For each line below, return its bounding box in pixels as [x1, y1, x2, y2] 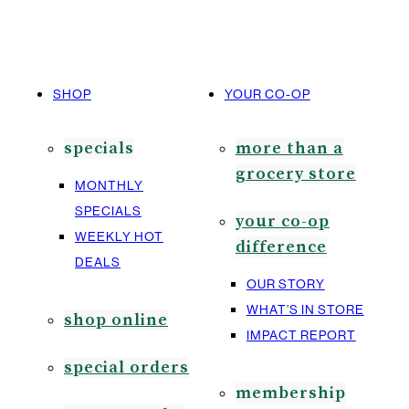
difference [235, 236, 327, 257]
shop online [64, 309, 168, 330]
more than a [235, 138, 343, 159]
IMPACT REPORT [246, 328, 356, 342]
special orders [64, 357, 189, 378]
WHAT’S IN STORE [246, 302, 364, 317]
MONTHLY [75, 178, 143, 193]
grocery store [235, 163, 356, 184]
